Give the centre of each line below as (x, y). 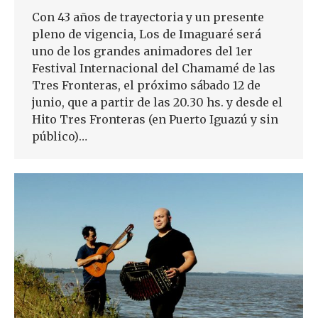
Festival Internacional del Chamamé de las (154, 68)
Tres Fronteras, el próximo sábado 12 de (146, 86)
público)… (60, 137)
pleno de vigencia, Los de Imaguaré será (147, 34)
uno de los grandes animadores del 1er (142, 51)
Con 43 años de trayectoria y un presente (148, 17)
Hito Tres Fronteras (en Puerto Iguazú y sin (155, 120)
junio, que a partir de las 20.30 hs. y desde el (157, 103)
